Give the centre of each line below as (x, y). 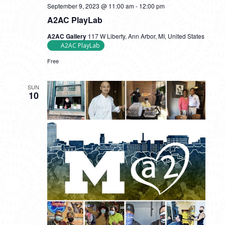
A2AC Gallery (67, 36)
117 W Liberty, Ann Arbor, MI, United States (146, 36)
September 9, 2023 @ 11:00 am (90, 6)
